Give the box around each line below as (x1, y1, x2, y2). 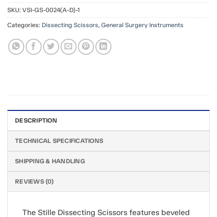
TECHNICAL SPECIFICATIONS (15, 137, 104, 145)
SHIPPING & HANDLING (15, 157, 85, 165)
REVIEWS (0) (15, 178, 54, 186)
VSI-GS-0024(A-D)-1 (22, 6, 80, 14)
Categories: (7, 21, 42, 29)
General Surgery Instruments (101, 21, 184, 29)
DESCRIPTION (15, 117, 57, 124)
